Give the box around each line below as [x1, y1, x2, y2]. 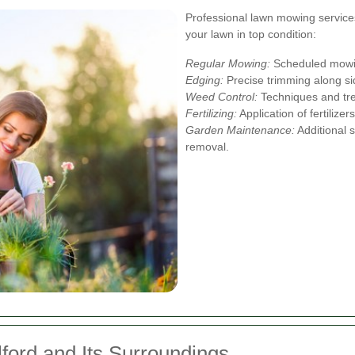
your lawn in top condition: [185, 27, 316, 40]
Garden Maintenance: [185, 123, 295, 136]
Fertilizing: [185, 106, 237, 120]
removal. [185, 139, 229, 153]
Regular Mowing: [185, 56, 270, 70]
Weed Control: [185, 90, 258, 103]
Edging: [185, 73, 223, 86]
